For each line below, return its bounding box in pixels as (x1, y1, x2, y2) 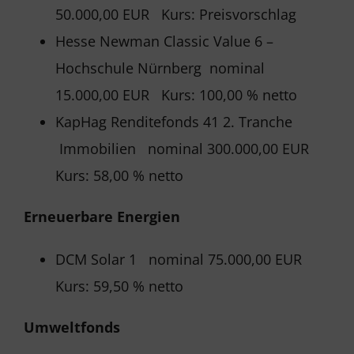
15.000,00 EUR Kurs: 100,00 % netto (55, 85, 297, 104)
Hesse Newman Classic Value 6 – (55, 32, 273, 51)
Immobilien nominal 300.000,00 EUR (55, 139, 317, 158)
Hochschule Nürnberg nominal (55, 58, 265, 77)
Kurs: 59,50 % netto (55, 277, 183, 296)
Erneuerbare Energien (24, 207, 180, 226)
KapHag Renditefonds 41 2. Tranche (55, 112, 300, 131)
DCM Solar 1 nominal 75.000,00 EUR (55, 250, 310, 269)
